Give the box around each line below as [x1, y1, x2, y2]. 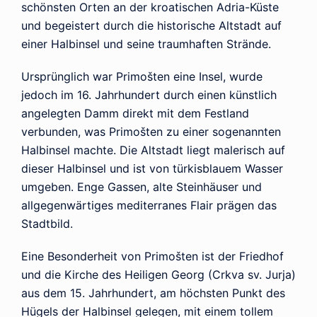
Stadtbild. [21, 216, 73, 231]
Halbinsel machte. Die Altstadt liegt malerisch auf [21, 142, 285, 157]
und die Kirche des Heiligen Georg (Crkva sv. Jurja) [21, 267, 296, 282]
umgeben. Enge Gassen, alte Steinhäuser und [21, 179, 262, 194]
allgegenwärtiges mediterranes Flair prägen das [21, 197, 277, 212]
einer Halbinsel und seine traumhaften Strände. [21, 36, 271, 51]
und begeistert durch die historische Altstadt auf [21, 18, 282, 33]
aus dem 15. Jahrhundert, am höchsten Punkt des [21, 285, 285, 300]
